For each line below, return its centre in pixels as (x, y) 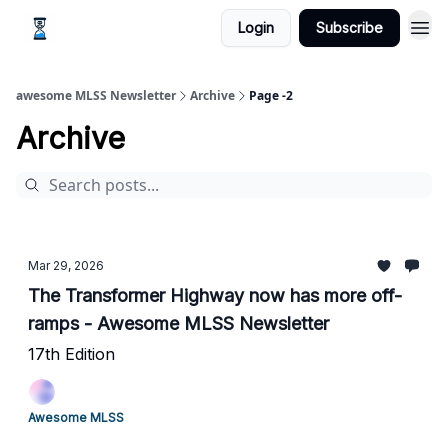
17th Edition (71, 354)
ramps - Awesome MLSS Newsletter (206, 323)
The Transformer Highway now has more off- (215, 295)
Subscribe (349, 27)
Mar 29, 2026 (66, 265)
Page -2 (271, 95)
